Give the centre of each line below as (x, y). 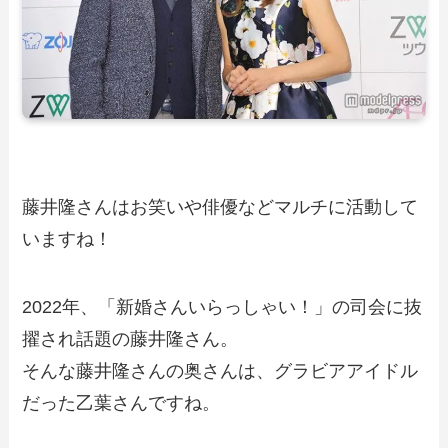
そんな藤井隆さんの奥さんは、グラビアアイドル (220, 370)
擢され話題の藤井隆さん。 (130, 338)
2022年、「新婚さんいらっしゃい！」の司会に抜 (222, 306)
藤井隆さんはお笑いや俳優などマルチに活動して (220, 206)
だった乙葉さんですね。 (121, 402)
